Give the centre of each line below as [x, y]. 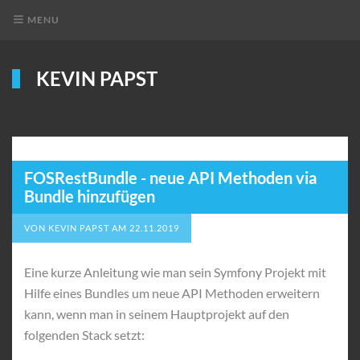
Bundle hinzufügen [90, 196]
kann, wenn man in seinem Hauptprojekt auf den [157, 314]
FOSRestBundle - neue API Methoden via [170, 178]
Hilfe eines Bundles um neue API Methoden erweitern [172, 293]
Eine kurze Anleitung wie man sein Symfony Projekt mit [175, 272]
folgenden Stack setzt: [84, 335]
